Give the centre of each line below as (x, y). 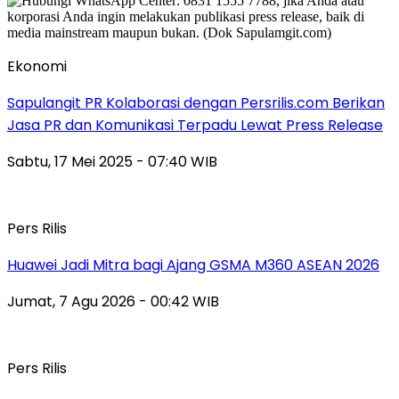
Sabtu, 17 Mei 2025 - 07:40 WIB (112, 162)
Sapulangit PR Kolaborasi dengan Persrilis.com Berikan (196, 103)
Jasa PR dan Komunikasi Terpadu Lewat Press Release (195, 126)
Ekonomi (37, 67)
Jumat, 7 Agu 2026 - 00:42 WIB (113, 302)
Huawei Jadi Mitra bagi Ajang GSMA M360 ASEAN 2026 (193, 265)
